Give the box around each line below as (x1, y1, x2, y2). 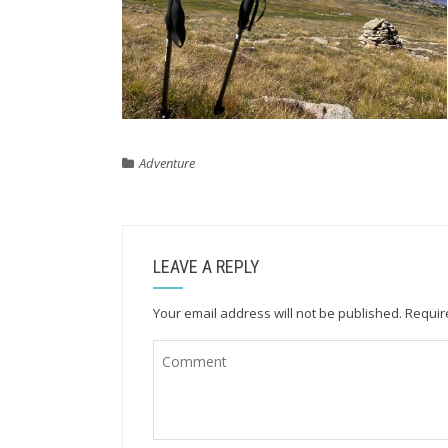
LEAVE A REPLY (153, 256, 260, 277)
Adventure (139, 154, 195, 172)
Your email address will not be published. (153, 304, 402, 322)
